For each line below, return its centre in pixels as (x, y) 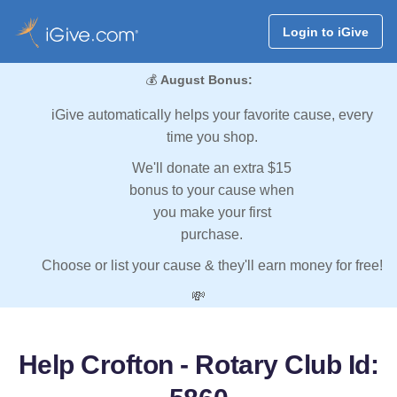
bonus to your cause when (212, 191)
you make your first (212, 213)
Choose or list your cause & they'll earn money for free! (212, 266)
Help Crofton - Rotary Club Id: (198, 365)
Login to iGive (325, 31)
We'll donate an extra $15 (212, 168)
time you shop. (212, 137)
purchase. (212, 235)
